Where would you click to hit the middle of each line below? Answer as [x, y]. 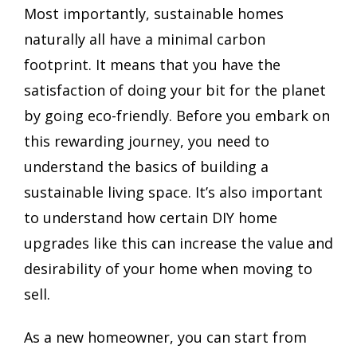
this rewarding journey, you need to [147, 141]
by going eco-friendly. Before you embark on [177, 116]
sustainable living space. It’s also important [173, 192]
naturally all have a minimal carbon [145, 39]
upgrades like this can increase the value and [178, 243]
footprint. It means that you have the [152, 65]
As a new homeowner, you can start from [165, 337]
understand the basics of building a [146, 167]
